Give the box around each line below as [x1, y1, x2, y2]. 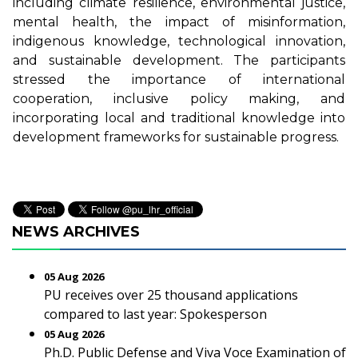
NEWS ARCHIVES [12, 223, 140, 241]
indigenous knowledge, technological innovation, [13, 33, 345, 49]
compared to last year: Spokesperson [44, 305, 267, 323]
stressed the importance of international [13, 71, 345, 87]
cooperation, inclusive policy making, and [13, 90, 345, 106]
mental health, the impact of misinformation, [13, 14, 345, 30]
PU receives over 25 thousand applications [44, 286, 298, 304]
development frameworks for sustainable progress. [13, 129, 339, 145]
